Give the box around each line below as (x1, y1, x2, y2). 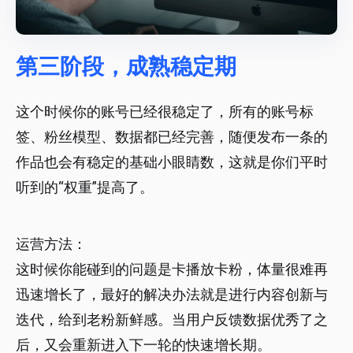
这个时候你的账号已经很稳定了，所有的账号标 (16, 103, 314, 121)
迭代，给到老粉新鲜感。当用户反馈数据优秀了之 (16, 311, 328, 329)
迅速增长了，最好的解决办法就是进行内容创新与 (16, 286, 328, 303)
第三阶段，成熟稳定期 (16, 54, 236, 80)
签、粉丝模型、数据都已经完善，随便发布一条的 (16, 128, 328, 146)
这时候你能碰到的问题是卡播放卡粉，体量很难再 (16, 261, 328, 278)
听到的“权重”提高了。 (16, 179, 154, 196)
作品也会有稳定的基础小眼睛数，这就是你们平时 (16, 154, 328, 171)
